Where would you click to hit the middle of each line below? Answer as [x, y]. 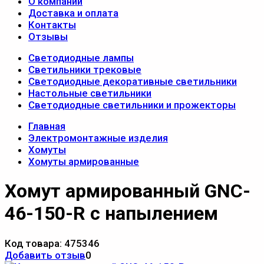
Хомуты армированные [84, 161]
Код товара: [34, 243]
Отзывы [48, 37]
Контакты [52, 25]
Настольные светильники [90, 93]
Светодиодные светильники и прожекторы [132, 105]
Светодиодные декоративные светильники [133, 81]
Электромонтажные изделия [98, 138]
